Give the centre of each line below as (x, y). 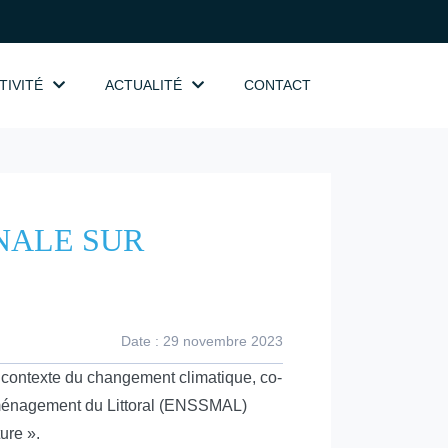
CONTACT (277, 85)
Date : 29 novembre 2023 (202, 340)
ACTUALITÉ (143, 85)
